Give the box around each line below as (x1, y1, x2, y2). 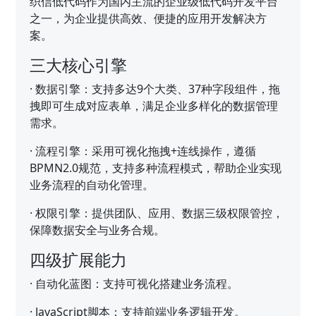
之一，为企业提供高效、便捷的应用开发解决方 (30, 10, 267, 26)
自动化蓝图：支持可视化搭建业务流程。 (35, 275, 239, 291)
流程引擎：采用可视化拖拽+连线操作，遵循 (35, 142, 257, 159)
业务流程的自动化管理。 (30, 176, 154, 193)
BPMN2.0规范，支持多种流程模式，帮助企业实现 (30, 159, 282, 176)
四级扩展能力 (30, 248, 128, 271)
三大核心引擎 (30, 53, 128, 76)
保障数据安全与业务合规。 (30, 221, 166, 238)
